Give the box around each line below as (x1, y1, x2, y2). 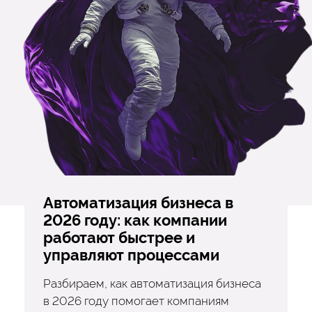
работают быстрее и (42, 228, 195, 247)
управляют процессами (42, 246, 219, 264)
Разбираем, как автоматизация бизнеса (42, 276, 261, 290)
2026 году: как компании (42, 211, 227, 229)
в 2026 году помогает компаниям (42, 293, 229, 308)
